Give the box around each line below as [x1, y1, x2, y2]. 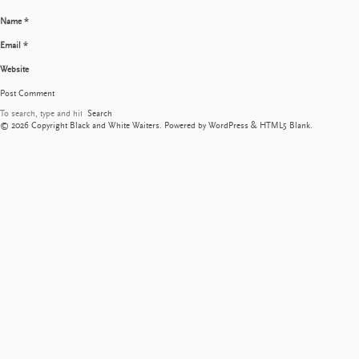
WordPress [208, 120, 248, 131]
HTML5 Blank [260, 120, 310, 131]
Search [87, 108, 112, 119]
